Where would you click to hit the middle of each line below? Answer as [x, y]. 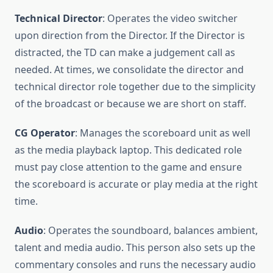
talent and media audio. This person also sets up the [135, 247]
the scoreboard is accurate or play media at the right [136, 184]
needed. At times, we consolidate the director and [129, 69]
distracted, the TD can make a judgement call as [125, 52]
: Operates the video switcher [170, 18]
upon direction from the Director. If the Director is [130, 35]
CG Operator [45, 133]
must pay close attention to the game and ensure [128, 167]
